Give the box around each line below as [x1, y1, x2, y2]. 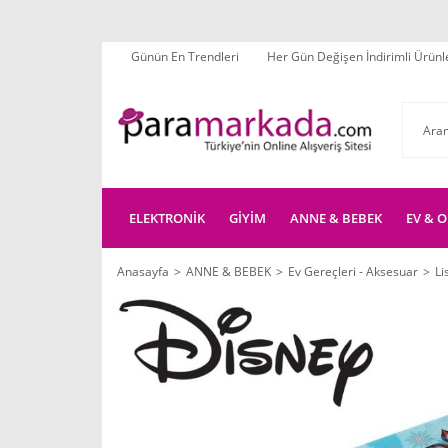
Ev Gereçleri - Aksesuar [288, 263, 418, 280]
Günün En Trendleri [131, 48, 239, 65]
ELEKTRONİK [129, 208, 205, 227]
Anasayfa [117, 263, 169, 280]
